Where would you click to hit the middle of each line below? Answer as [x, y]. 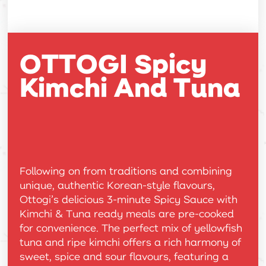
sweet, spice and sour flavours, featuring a [124, 256]
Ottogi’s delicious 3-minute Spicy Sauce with [129, 199]
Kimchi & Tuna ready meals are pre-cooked [127, 213]
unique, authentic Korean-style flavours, [118, 184]
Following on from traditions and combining [126, 170]
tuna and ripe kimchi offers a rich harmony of [131, 241]
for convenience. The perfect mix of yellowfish [131, 227]
